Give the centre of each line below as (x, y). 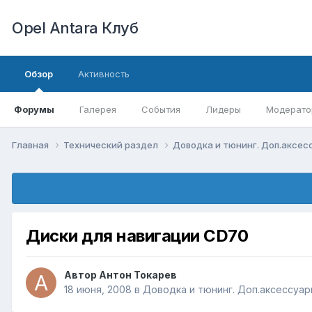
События (161, 109)
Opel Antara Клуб (75, 28)
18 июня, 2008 (98, 290)
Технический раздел (112, 145)
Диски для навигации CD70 (137, 235)
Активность (104, 74)
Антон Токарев (138, 275)
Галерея (98, 109)
